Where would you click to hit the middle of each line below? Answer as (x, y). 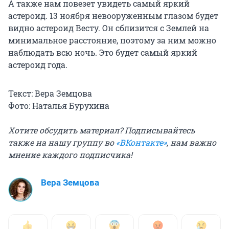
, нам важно (191, 143)
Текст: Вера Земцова (50, 94)
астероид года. (38, 65)
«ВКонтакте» (141, 143)
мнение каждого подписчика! (70, 155)
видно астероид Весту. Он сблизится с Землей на (109, 28)
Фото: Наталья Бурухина (59, 106)
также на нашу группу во (62, 143)
